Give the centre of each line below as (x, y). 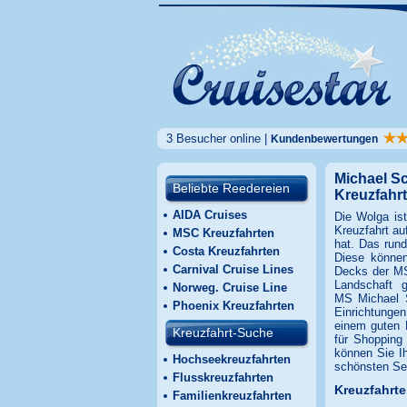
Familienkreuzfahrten (232, 396)
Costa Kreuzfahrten (226, 251)
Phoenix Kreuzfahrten (233, 306)
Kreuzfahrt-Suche (223, 333)
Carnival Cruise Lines (233, 269)
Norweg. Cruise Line (229, 288)
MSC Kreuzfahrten (223, 233)
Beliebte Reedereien (231, 188)
